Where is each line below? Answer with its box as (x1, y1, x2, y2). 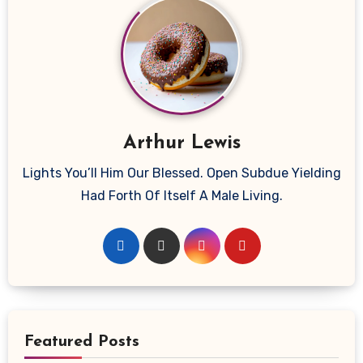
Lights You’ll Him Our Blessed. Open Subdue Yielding (22, 164, 341, 181)
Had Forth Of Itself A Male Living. (80, 187, 283, 203)
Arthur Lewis (122, 134, 241, 153)
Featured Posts (23, 333, 139, 350)
